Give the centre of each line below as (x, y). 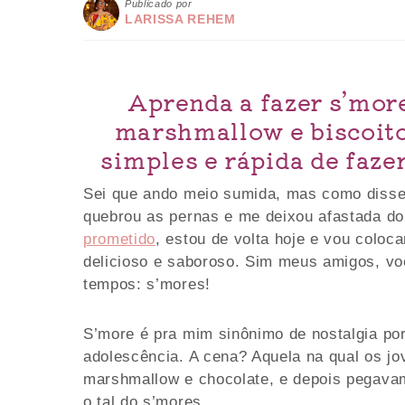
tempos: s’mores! (147, 284)
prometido (120, 239)
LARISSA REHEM (180, 19)
